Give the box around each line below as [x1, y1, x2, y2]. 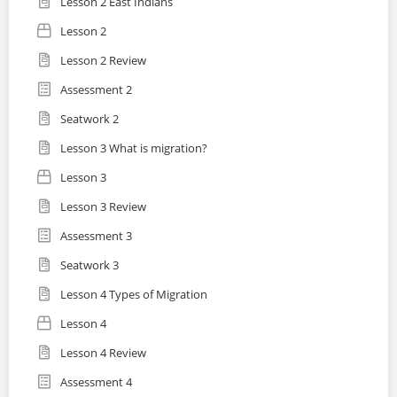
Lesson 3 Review [60, 198, 146, 215]
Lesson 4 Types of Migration [60, 286, 207, 303]
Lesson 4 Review [60, 345, 146, 362]
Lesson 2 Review [60, 52, 146, 69]
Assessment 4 [60, 374, 132, 391]
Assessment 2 [60, 82, 132, 98]
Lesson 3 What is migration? [60, 140, 207, 157]
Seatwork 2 [60, 111, 119, 128]
